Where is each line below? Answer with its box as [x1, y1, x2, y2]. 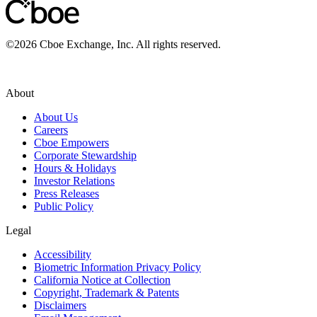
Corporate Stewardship [34, 149, 137, 161]
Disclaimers [34, 299, 86, 311]
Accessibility [34, 248, 91, 260]
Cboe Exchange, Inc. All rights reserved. [37, 38, 221, 50]
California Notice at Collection [34, 273, 171, 286]
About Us [34, 110, 78, 123]
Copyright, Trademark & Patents [34, 286, 179, 299]
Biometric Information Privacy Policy [34, 260, 201, 273]
